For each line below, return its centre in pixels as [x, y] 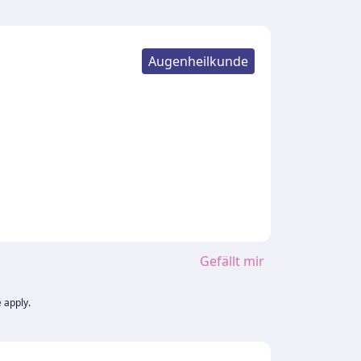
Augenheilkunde [198, 61]
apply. [17, 303]
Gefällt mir [232, 261]
